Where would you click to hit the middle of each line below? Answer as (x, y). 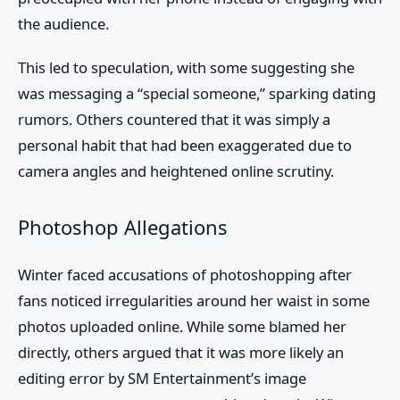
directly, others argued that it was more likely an (181, 352)
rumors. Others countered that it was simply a (174, 119)
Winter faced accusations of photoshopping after (185, 274)
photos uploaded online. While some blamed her (182, 326)
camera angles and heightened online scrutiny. (176, 171)
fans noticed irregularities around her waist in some (194, 300)
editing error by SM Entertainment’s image (162, 378)
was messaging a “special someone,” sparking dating (197, 93)
